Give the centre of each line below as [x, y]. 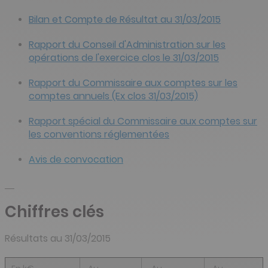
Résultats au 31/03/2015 [58, 239]
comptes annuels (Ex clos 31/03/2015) [113, 96]
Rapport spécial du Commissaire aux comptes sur [143, 121]
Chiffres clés [54, 212]
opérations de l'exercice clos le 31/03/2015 [124, 58]
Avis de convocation [76, 160]
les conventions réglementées [99, 135]
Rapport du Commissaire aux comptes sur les [133, 83]
